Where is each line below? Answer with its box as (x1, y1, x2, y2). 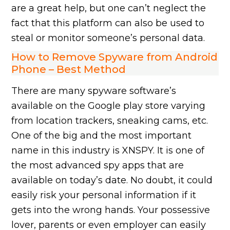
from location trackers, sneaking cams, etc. (11, 115, 208, 127)
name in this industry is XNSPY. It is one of (11, 145, 205, 157)
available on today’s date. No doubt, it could (11, 175, 213, 186)
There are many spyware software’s (11, 85, 177, 97)
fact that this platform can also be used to (11, 17, 205, 29)
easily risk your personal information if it (11, 189, 197, 201)
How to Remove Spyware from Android (11, 51, 218, 64)
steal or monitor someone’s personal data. (11, 32, 205, 44)
